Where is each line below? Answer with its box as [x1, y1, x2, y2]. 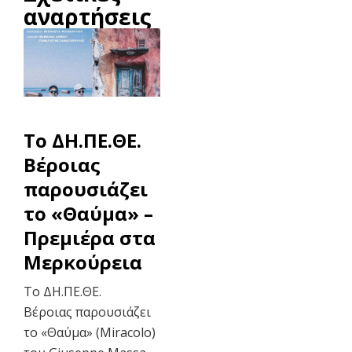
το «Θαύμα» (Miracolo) [23, 324, 156, 342]
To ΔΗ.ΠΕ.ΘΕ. [23, 127, 141, 154]
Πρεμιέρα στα [23, 225, 156, 251]
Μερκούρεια [23, 249, 142, 276]
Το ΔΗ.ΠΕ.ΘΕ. [23, 283, 101, 301]
